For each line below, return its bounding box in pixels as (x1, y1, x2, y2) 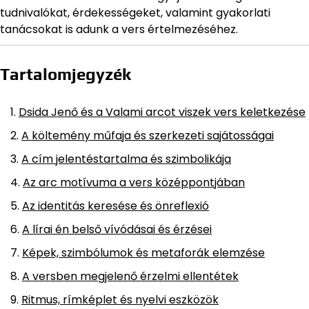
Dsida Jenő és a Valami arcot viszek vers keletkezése (19, 103, 306, 120)
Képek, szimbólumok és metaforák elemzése (22, 244, 265, 261)
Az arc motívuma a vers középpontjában (23, 174, 245, 190)
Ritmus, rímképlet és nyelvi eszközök (21, 291, 219, 308)
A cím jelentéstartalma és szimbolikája (21, 150, 231, 167)
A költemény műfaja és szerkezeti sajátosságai (21, 127, 274, 143)
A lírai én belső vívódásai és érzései (22, 221, 212, 237)
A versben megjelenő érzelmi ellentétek (22, 268, 239, 284)
